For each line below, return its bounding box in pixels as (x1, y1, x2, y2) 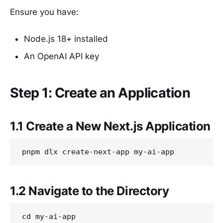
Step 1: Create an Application (10, 84, 191, 101)
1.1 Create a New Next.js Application (10, 118, 211, 133)
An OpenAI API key (24, 51, 99, 62)
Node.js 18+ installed (24, 34, 108, 44)
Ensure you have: (10, 6, 79, 17)
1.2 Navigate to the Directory (10, 183, 169, 198)
